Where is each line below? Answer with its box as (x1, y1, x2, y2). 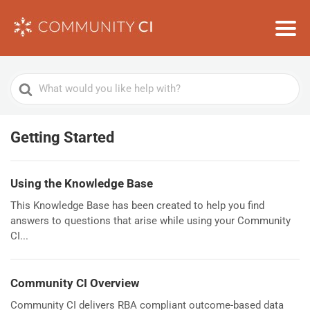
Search (10, 75, 46, 89)
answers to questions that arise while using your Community (10, 215, 291, 227)
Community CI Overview (10, 276, 139, 290)
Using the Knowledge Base (10, 176, 153, 190)
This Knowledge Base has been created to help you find (10, 199, 264, 212)
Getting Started (10, 129, 114, 146)
